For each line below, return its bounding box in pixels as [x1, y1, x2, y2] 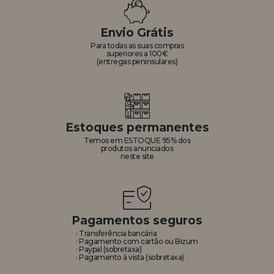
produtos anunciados [100, 143, 174, 153]
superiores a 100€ [106, 48, 168, 58]
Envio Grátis [100, 25, 174, 40]
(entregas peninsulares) [96, 56, 178, 66]
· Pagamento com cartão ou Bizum [76, 236, 198, 246]
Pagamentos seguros [72, 213, 202, 228]
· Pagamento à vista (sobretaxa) [76, 252, 184, 262]
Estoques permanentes [65, 120, 209, 135]
